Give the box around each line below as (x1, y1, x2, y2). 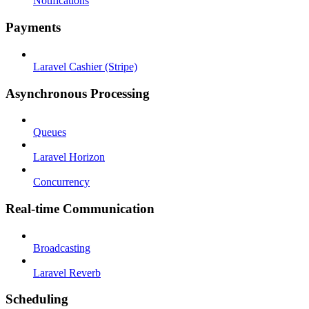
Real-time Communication (6, 201, 154, 217)
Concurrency (33, 176, 90, 188)
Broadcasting (33, 241, 90, 254)
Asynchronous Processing (6, 86, 150, 101)
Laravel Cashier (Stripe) (33, 60, 137, 72)
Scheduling (6, 292, 68, 307)
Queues (33, 126, 66, 139)
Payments (6, 20, 61, 35)
